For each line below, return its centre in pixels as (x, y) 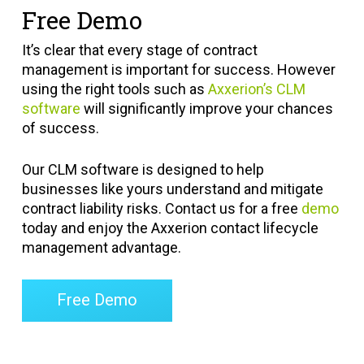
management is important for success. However (178, 69)
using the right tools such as (115, 89)
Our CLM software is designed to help (143, 169)
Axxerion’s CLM (256, 89)
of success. (60, 128)
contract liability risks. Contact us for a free (161, 208)
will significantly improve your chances (206, 108)
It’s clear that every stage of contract (139, 50)
